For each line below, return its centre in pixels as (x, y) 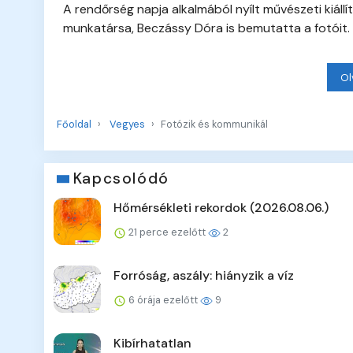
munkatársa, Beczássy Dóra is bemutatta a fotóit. (206, 28)
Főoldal (74, 124)
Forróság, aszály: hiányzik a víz (204, 276)
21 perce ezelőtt (167, 232)
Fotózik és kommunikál (214, 124)
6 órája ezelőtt (163, 300)
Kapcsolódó (121, 179)
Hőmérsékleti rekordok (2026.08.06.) (221, 208)
